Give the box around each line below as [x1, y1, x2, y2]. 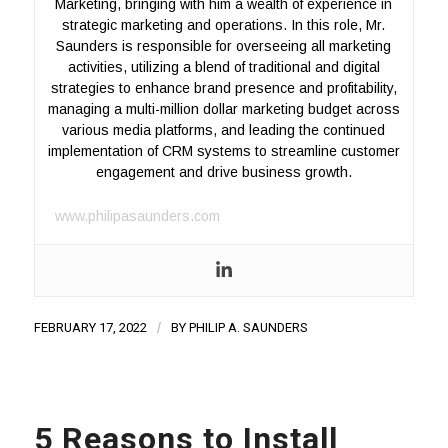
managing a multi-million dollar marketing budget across [47, 101, 400, 118]
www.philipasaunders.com [54, 208, 220, 225]
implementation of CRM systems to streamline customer [47, 143, 400, 160]
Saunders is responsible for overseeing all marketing [56, 38, 392, 55]
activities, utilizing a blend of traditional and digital [67, 59, 380, 76]
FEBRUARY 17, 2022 [33, 320, 147, 336]
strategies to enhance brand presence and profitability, [50, 80, 397, 97]
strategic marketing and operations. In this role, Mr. [62, 17, 386, 34]
